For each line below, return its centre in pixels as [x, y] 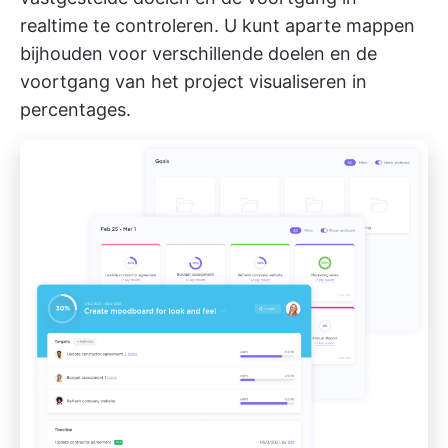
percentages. [75, 109]
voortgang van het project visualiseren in [193, 81]
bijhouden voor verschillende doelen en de [198, 53]
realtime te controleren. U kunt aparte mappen [217, 25]
